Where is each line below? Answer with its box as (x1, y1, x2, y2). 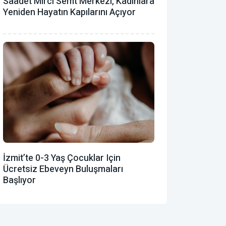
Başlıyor (3, 173, 36, 187)
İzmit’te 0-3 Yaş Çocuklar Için (3, 151, 121, 165)
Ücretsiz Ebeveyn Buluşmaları (3, 162, 123, 176)
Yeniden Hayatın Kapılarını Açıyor (3, 5, 136, 19)
